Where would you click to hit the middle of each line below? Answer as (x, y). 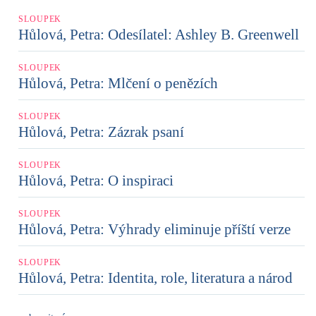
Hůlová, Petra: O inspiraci (96, 180)
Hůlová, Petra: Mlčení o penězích (118, 83)
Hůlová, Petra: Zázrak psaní (101, 132)
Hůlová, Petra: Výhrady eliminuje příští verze (154, 229)
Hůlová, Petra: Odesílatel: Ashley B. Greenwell (159, 34)
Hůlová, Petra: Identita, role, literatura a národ (156, 278)
